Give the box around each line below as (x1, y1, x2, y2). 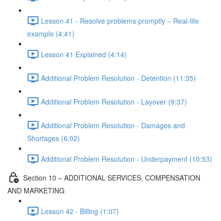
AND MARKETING (7, 185, 65, 195)
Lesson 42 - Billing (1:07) (41, 206, 119, 216)
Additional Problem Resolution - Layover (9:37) (41, 96, 187, 107)
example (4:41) (27, 29, 74, 38)
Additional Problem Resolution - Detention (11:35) (41, 73, 196, 83)
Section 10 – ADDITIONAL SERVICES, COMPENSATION (23, 172, 200, 183)
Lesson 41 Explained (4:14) (41, 49, 127, 59)
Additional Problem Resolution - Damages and (41, 120, 185, 130)
